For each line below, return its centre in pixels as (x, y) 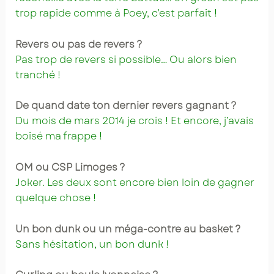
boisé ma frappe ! (58, 136)
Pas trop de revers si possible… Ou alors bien (126, 59)
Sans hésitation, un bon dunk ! (92, 244)
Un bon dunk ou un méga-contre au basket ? (128, 229)
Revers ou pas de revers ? (79, 44)
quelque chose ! (55, 198)
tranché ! (38, 75)
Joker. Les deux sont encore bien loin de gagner (135, 183)
